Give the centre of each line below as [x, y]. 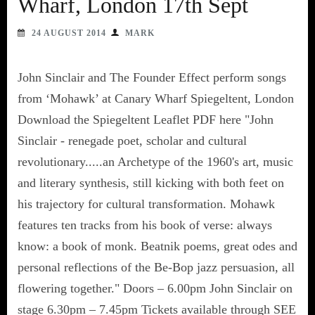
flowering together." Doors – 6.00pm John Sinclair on [155, 288]
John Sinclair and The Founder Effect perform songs [152, 77]
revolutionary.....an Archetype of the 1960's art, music [155, 161]
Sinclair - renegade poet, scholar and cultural [132, 140]
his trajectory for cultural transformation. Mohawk [146, 204]
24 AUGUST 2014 [69, 33]
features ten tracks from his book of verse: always [145, 225]
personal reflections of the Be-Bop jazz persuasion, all [156, 267]
